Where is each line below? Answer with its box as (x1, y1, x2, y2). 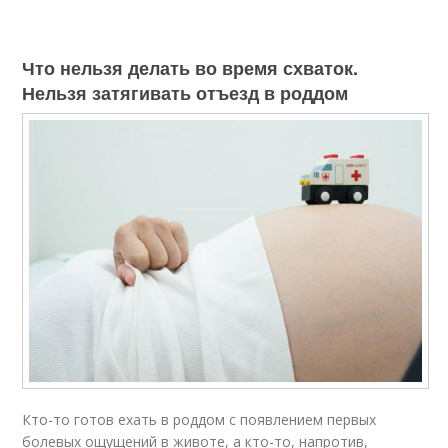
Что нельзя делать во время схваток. (22, 55, 359, 82)
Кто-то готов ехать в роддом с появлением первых (22, 410, 377, 430)
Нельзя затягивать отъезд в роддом (22, 80, 349, 107)
